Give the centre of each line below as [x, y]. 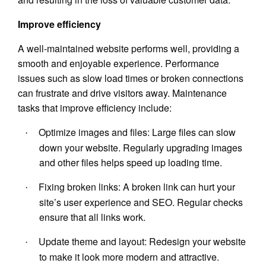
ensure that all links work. [92, 217]
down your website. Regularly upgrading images [141, 148]
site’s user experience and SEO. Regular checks [141, 202]
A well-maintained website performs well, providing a [129, 49]
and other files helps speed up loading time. [131, 163]
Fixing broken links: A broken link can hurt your [137, 187]
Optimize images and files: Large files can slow [137, 132]
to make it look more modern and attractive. [129, 257]
